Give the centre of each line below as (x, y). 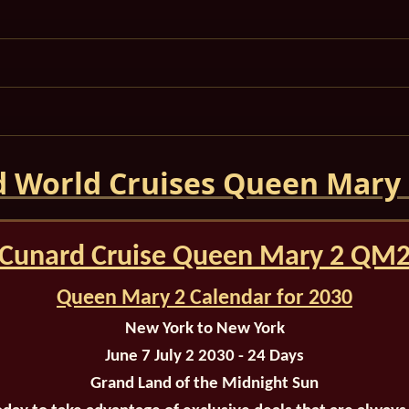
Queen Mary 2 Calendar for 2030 (204, 299)
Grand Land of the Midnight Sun (204, 384)
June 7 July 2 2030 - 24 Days (204, 357)
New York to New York (204, 330)
